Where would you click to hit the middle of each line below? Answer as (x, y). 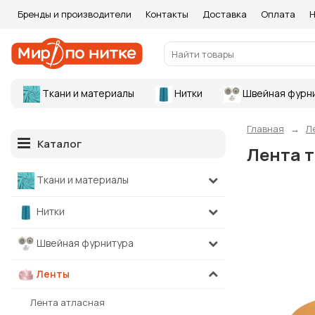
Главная (265, 129)
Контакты (167, 14)
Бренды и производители (75, 14)
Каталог (59, 144)
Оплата (278, 14)
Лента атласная (67, 303)
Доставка (225, 14)
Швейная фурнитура (84, 243)
